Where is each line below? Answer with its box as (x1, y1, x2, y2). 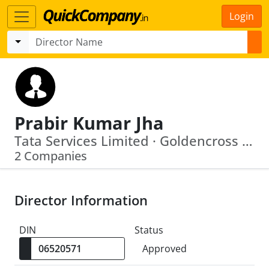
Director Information (14, 192, 148, 209)
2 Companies (14, 148, 87, 164)
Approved (142, 242, 187, 255)
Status (134, 223, 163, 237)
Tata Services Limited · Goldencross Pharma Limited (242, 132, 253, 150)
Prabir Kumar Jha (14, 111, 164, 134)
